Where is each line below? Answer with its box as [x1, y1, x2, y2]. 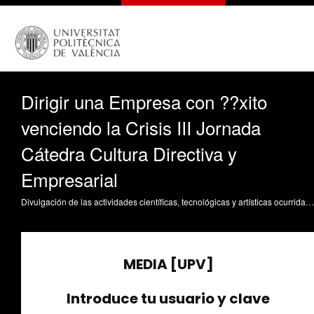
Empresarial [21, 165, 118, 192]
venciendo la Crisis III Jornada [21, 114, 261, 140]
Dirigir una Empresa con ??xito [21, 88, 267, 114]
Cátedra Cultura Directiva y [21, 139, 237, 166]
